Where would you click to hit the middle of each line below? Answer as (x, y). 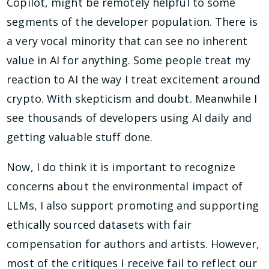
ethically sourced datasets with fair (99, 225)
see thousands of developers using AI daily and (129, 117)
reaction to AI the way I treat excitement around (134, 79)
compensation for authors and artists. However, (133, 244)
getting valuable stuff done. (80, 137)
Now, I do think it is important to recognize (121, 167)
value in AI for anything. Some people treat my (128, 60)
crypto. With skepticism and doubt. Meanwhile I (132, 98)
